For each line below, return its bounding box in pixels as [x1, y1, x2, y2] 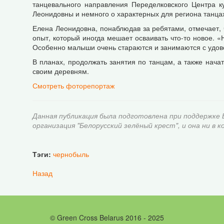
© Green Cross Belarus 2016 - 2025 [50, 212, 164, 222]
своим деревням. [32, 66, 89, 76]
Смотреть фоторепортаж [32, 80, 114, 90]
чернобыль [53, 149, 89, 159]
